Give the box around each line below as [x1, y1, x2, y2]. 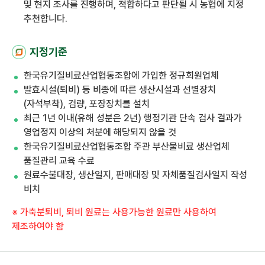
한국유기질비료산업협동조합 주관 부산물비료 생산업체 [24, 141, 230, 152]
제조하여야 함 [12, 221, 64, 232]
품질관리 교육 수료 [24, 155, 95, 166]
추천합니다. [24, 13, 67, 24]
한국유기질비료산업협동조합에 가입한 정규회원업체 [24, 70, 219, 81]
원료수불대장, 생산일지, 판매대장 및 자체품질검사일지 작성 [24, 169, 247, 180]
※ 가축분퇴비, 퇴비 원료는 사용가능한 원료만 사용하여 [12, 206, 216, 218]
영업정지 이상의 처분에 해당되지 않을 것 [24, 127, 176, 138]
